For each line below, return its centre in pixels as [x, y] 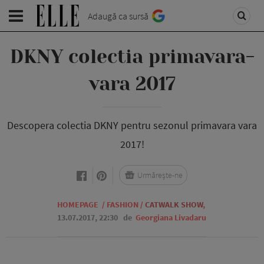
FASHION [123, 204]
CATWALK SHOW [174, 204]
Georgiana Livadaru [171, 217]
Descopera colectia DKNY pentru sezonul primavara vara [132, 125]
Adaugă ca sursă [118, 16]
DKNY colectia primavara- [132, 57]
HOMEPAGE [78, 204]
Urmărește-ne [160, 175]
